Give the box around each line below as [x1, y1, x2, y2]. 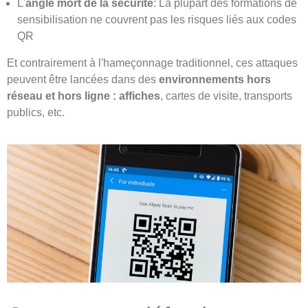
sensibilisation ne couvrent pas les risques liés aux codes [17, 14, 296, 26]
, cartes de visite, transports [160, 89, 292, 102]
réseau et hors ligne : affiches [7, 89, 160, 102]
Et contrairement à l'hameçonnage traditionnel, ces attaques [7, 56, 298, 69]
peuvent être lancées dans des [7, 73, 159, 85]
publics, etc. [7, 106, 65, 118]
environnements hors [159, 73, 271, 85]
